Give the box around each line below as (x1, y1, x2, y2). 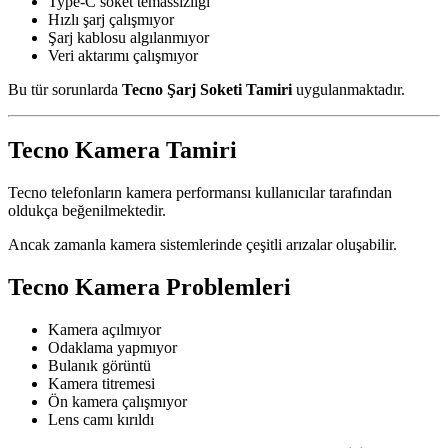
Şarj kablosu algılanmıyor (48, 29, 209, 47)
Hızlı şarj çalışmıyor (48, 11, 174, 29)
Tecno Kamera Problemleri (8, 273, 291, 300)
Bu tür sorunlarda (8, 81, 122, 99)
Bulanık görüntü (48, 356, 151, 374)
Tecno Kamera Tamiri (8, 137, 237, 163)
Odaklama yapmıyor (48, 338, 177, 356)
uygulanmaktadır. (292, 81, 405, 99)
